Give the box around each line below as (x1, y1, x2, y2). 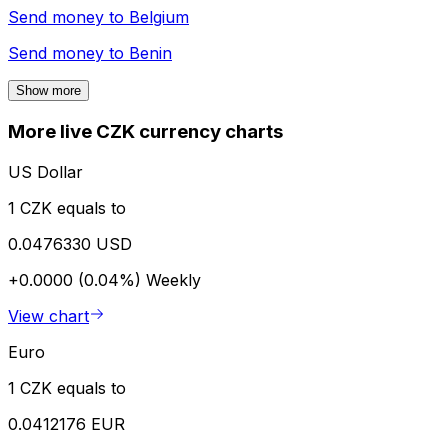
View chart (8, 305, 89, 326)
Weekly (146, 269, 201, 290)
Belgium (129, 7, 189, 28)
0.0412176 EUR (8, 413, 125, 434)
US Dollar (8, 161, 83, 182)
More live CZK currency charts (8, 120, 283, 144)
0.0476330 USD (8, 233, 132, 254)
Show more (16, 83, 81, 99)
